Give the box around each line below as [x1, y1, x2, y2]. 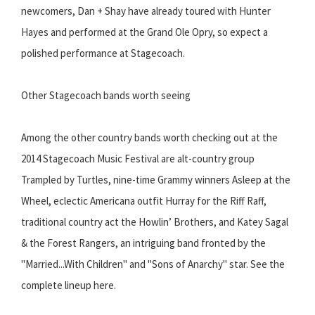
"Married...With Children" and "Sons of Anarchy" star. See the [21, 257, 285, 271]
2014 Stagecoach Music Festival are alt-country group [21, 152, 255, 166]
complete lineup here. [21, 278, 116, 292]
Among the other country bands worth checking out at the [21, 131, 278, 145]
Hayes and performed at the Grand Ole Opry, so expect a [21, 25, 268, 39]
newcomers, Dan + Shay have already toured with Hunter [21, 4, 271, 18]
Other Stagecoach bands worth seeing [21, 89, 191, 103]
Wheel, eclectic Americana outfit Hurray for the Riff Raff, [21, 194, 266, 208]
